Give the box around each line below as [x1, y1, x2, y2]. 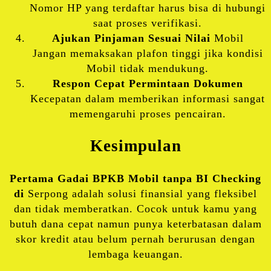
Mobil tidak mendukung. [87, 62, 209, 74]
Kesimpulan [90, 137, 181, 155]
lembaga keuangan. [88, 247, 183, 260]
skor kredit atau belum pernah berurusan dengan [16, 232, 255, 245]
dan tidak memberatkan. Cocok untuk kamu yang [14, 202, 257, 215]
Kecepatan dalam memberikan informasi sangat [30, 92, 265, 105]
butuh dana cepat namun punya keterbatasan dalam [9, 217, 262, 230]
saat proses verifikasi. [93, 16, 202, 29]
